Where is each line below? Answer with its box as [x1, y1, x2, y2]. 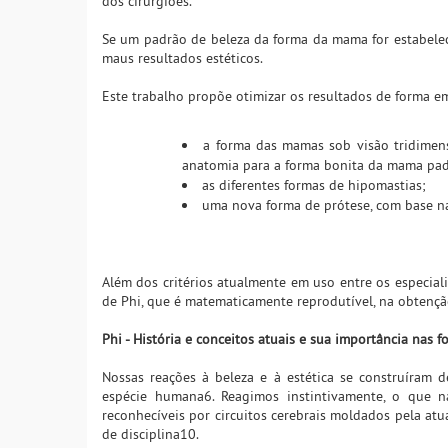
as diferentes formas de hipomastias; [202, 176, 426, 195]
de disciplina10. [102, 425, 199, 444]
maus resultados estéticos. [102, 49, 263, 68]
